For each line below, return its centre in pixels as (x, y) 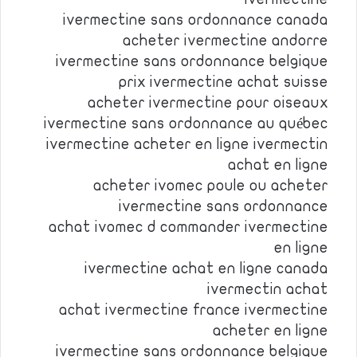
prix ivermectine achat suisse (224, 82)
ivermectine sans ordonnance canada (196, 20)
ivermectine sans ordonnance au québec (186, 124)
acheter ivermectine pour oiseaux (208, 103)
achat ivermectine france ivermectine (194, 310)
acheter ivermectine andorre (226, 41)
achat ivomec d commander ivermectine (188, 227)
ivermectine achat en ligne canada (206, 269)
